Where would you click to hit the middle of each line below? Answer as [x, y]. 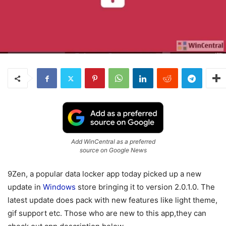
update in [25, 187]
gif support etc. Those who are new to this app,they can [107, 213]
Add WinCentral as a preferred [113, 142]
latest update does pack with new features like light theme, [112, 200]
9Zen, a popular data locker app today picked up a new [104, 174]
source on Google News [113, 150]
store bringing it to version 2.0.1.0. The [145, 187]
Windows [59, 187]
